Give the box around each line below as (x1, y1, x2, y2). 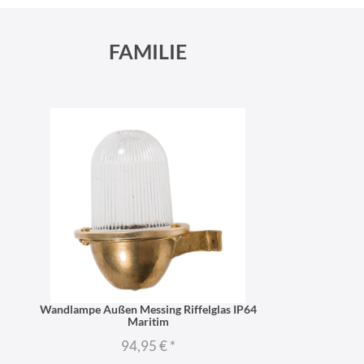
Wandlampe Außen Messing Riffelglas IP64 (39, 302, 257, 317)
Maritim (127, 314, 169, 329)
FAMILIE (109, 40, 187, 64)
